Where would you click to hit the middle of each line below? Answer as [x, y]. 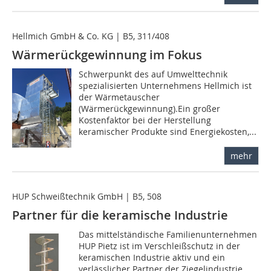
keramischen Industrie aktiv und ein [152, 258]
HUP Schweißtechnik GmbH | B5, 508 [87, 197]
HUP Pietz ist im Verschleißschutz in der [160, 246]
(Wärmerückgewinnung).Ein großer [150, 109]
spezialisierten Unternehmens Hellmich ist [165, 86]
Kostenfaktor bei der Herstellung [145, 120]
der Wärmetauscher [119, 97]
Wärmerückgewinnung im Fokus [107, 55]
